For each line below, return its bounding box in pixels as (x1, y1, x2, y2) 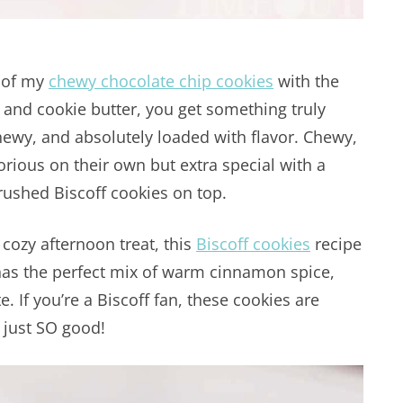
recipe (310, 233, 362, 255)
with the (273, 70, 339, 92)
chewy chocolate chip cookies (49, 70, 273, 92)
